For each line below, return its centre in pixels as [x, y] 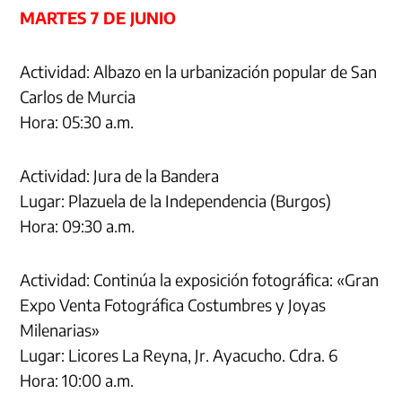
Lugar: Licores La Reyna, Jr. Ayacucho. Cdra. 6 [179, 354]
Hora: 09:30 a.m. [78, 225]
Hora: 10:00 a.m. [77, 380]
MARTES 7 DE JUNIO [98, 17]
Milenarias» [60, 329]
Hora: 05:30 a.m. [77, 121]
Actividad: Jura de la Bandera [120, 175]
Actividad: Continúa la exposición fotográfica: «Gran [200, 279]
